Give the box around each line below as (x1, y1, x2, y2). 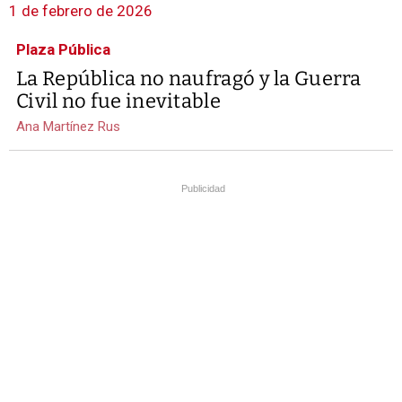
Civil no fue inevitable (16, 89, 221, 114)
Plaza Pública (16, 40, 110, 59)
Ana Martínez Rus (16, 118, 120, 135)
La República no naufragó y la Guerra (16, 66, 362, 92)
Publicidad (181, 183, 225, 195)
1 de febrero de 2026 (9, 2, 153, 21)
